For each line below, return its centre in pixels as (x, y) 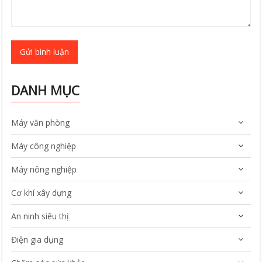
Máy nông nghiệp (44, 169)
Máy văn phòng (41, 122)
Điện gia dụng (37, 239)
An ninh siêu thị (40, 216)
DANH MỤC (46, 90)
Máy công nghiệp (44, 146)
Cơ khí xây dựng (42, 192)
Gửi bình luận (45, 52)
